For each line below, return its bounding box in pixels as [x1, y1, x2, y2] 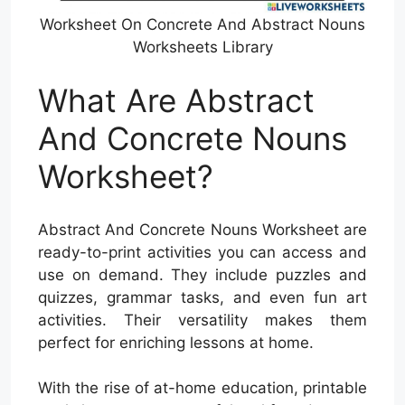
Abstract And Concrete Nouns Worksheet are [38, 220, 367, 239]
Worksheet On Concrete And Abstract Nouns [40, 14, 365, 33]
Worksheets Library [132, 37, 273, 56]
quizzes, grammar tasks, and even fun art [38, 287, 367, 306]
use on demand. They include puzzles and [38, 265, 367, 284]
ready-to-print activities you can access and [38, 242, 367, 261]
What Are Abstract [38, 81, 315, 120]
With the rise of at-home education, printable [38, 379, 367, 398]
